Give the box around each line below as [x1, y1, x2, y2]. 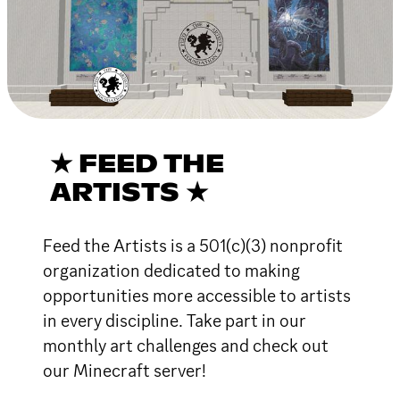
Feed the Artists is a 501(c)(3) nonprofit [43, 233, 343, 257]
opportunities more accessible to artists [43, 283, 351, 307]
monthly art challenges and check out [43, 333, 329, 357]
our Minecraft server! [43, 358, 206, 382]
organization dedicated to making [43, 258, 300, 282]
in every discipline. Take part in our [43, 308, 306, 332]
